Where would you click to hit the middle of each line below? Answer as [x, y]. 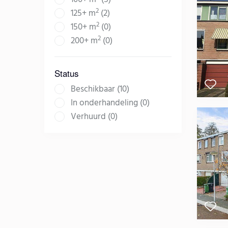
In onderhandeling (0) [110, 103]
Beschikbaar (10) [100, 90]
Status [67, 73]
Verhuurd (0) [94, 117]
